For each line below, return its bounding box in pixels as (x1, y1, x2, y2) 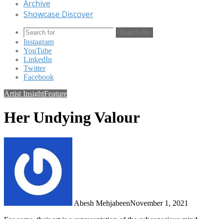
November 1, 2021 (130, 198, 188, 207)
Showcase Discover (23, 9, 93, 20)
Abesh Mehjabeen (74, 198, 130, 207)
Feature (44, 89, 67, 98)
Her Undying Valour (4, 109, 140, 127)
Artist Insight (4, 89, 44, 98)
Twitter (23, 64, 45, 72)
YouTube (23, 46, 52, 55)
